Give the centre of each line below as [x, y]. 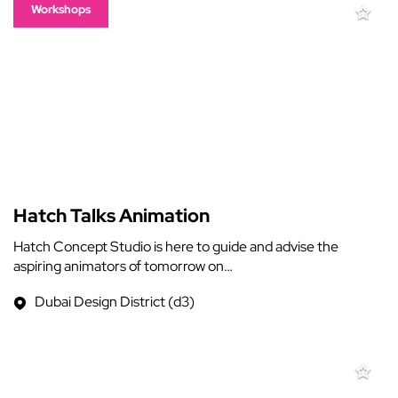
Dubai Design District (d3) [115, 302]
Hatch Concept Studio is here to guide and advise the [176, 247]
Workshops [61, 9]
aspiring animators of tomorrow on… [123, 266]
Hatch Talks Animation [111, 215]
